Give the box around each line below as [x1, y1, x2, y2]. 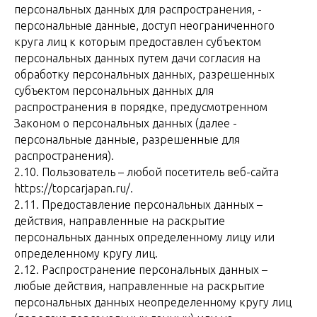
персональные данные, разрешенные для [14, 133, 240, 146]
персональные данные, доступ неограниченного [14, 19, 275, 32]
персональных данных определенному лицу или [14, 231, 275, 243]
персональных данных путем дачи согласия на [14, 52, 260, 64]
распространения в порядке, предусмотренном [14, 100, 267, 113]
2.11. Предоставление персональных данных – [14, 198, 263, 211]
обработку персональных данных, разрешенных [14, 68, 275, 81]
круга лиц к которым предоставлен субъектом [14, 35, 261, 48]
